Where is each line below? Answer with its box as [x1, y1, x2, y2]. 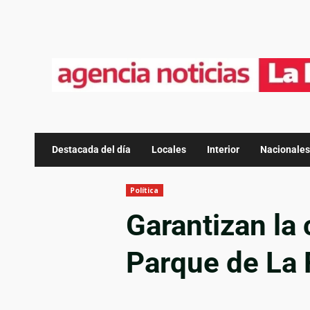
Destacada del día [52, 144, 131, 155]
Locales [152, 144, 186, 155]
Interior [207, 144, 239, 155]
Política [129, 185, 159, 195]
